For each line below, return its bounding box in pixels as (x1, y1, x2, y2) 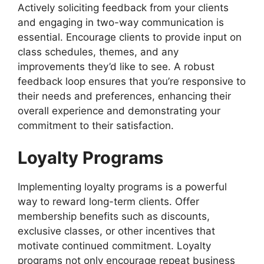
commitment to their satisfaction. (18, 119, 174, 131)
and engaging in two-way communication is (18, 16, 224, 28)
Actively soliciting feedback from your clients (18, 1, 229, 14)
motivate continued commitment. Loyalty (18, 240, 211, 252)
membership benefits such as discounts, (18, 210, 210, 223)
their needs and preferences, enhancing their (18, 90, 231, 102)
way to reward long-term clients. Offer (18, 196, 199, 208)
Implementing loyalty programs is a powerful (18, 181, 227, 193)
